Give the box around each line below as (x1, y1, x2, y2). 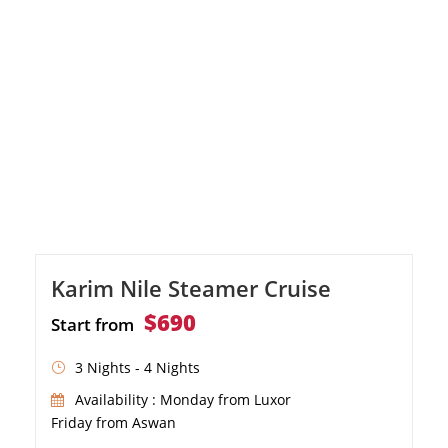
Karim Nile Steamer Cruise (51, 272, 331, 303)
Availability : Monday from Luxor (75, 389, 291, 409)
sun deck (51, 8, 118, 31)
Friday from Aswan (51, 412, 176, 432)
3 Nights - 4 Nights (75, 357, 200, 377)
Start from (51, 312, 134, 336)
